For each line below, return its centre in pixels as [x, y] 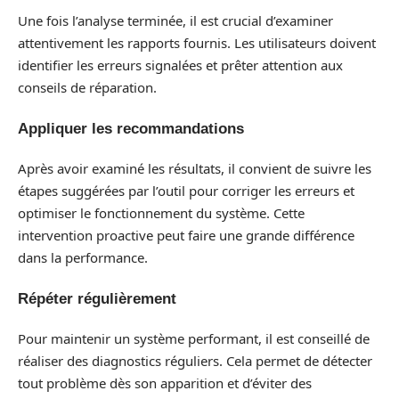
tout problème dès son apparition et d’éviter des [165, 383]
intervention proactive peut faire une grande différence [186, 235]
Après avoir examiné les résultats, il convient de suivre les [195, 168]
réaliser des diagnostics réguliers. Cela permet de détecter [195, 361]
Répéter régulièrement [97, 298]
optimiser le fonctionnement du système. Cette [161, 213]
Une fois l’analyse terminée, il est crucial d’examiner [175, 20]
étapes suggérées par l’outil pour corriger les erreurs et [186, 191]
